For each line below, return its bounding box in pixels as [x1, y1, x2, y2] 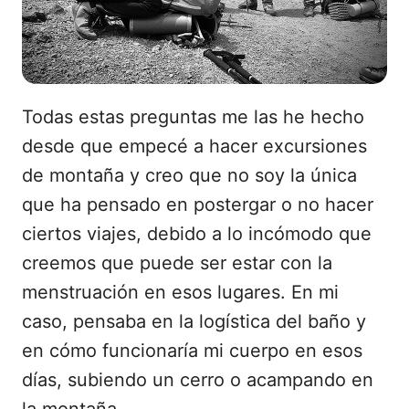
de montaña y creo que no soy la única [22, 164, 357, 186]
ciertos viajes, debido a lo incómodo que [22, 223, 372, 245]
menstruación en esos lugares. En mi [22, 281, 339, 303]
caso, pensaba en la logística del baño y [22, 310, 366, 332]
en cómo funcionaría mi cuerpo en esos [22, 340, 362, 362]
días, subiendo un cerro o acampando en [22, 369, 373, 391]
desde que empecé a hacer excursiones [22, 135, 367, 157]
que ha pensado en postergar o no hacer [22, 194, 373, 215]
